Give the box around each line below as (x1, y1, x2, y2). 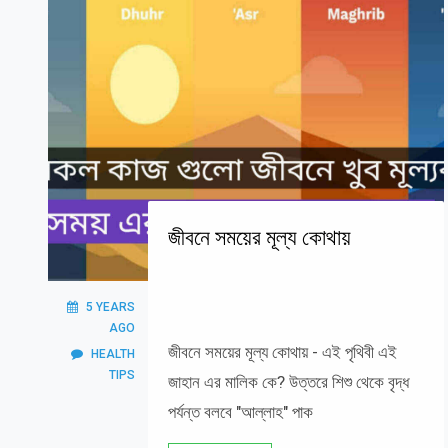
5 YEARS (86, 300, 135, 314)
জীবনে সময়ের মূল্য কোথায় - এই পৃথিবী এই (168, 342, 397, 362)
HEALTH (91, 347, 135, 361)
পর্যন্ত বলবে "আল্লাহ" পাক (168, 402, 313, 422)
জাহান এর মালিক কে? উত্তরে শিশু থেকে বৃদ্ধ (168, 372, 409, 392)
